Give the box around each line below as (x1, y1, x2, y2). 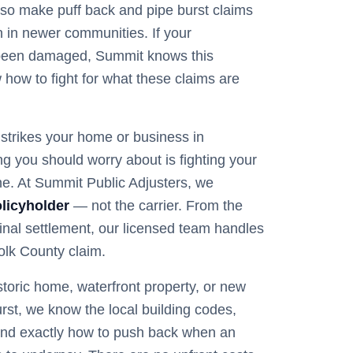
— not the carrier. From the (69, 198, 243, 214)
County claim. (16, 243, 106, 259)
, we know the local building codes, (18, 302, 236, 318)
